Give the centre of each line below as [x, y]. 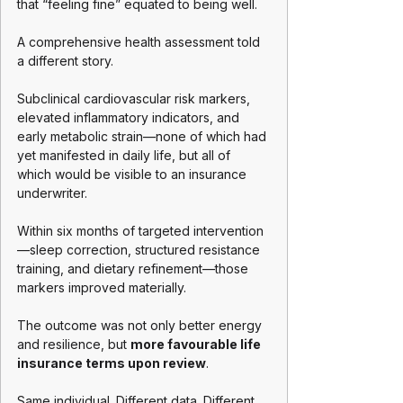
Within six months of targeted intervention [140, 231]
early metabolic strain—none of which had [143, 136]
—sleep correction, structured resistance [140, 250]
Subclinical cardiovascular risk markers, [135, 99]
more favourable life [197, 344]
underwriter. [52, 193]
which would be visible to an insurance [134, 174]
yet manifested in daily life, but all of [125, 155]
